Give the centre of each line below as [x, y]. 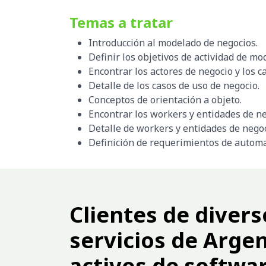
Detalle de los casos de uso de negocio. [174, 85]
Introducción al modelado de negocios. [173, 42]
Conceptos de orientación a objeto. [165, 99]
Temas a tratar [121, 22]
